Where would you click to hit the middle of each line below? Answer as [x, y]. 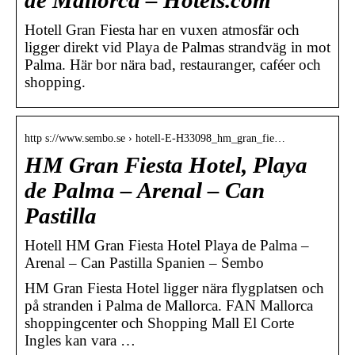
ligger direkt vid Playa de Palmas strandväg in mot [177, 47]
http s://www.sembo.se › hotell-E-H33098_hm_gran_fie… [155, 138]
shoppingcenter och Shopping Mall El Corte [159, 323]
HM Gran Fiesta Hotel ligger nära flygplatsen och [174, 288]
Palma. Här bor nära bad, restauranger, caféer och [173, 64]
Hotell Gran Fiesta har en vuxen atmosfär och [162, 29]
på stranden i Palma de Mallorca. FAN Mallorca [169, 305]
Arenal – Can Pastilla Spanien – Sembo [144, 262]
